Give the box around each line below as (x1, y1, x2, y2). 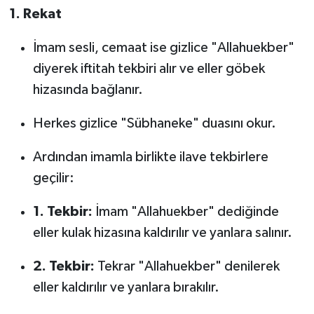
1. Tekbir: (32, 205, 93, 219)
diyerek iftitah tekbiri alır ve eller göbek (32, 62, 265, 76)
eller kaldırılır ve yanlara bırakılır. (32, 280, 219, 295)
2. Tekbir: (32, 259, 95, 274)
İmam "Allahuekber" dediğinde (92, 205, 279, 219)
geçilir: (32, 171, 74, 186)
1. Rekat (8, 7, 62, 22)
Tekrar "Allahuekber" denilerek (94, 259, 280, 274)
